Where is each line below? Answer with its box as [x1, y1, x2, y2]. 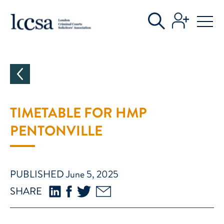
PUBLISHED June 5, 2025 [10, 167, 118, 181]
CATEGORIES [20, 8, 89, 25]
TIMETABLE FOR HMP [10, 103, 147, 123]
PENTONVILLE [10, 121, 102, 141]
